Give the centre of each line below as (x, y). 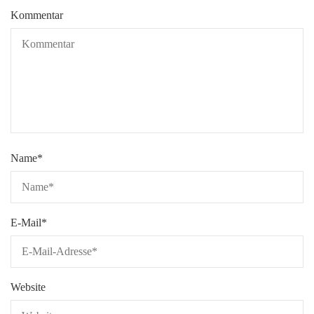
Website (28, 287)
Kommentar (37, 15)
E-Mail (26, 222)
